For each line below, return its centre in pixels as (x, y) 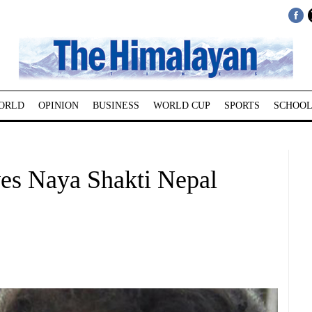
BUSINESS (116, 106)
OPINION (58, 106)
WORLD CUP (181, 106)
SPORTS (242, 106)
